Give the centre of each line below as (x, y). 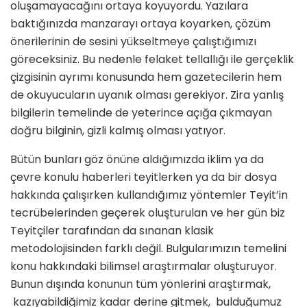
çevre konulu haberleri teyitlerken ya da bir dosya (144, 177)
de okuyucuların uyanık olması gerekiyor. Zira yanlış (147, 95)
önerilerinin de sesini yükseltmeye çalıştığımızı (133, 42)
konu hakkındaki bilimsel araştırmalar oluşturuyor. (144, 267)
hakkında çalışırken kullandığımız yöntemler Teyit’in (149, 195)
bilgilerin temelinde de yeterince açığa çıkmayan (141, 113)
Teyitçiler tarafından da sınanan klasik (112, 231)
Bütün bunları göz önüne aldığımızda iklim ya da (137, 160)
